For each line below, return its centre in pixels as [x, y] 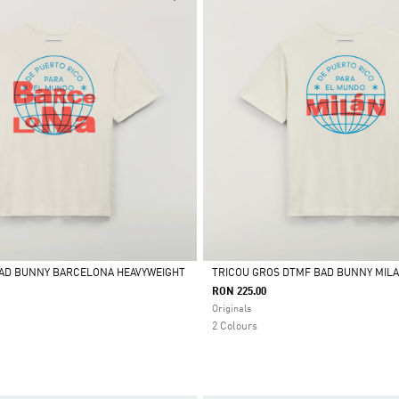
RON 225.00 [239, 293]
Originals [231, 310]
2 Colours [234, 327]
